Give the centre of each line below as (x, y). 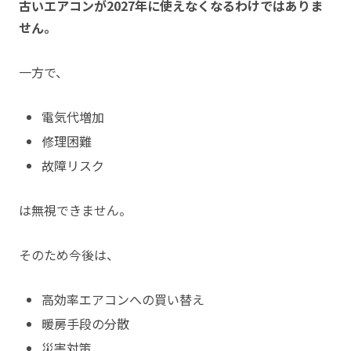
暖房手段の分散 (86, 324)
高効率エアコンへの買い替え (123, 299)
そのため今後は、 (69, 255)
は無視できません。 (75, 210)
